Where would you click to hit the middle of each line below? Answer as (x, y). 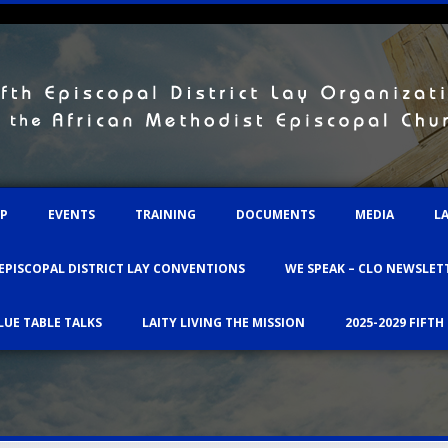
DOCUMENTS (275, 214)
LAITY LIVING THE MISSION (223, 322)
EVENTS (71, 214)
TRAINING (165, 214)
